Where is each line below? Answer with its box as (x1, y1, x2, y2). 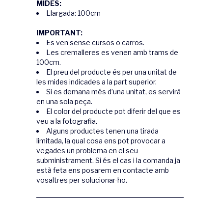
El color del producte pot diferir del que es (46, 107, 181, 115)
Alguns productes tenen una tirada (46, 127, 159, 135)
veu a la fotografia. (36, 117, 97, 125)
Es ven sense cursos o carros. (46, 38, 144, 47)
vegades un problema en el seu (36, 146, 138, 155)
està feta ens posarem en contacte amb (36, 166, 169, 174)
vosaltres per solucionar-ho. (36, 176, 127, 184)
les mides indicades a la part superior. (36, 78, 157, 86)
